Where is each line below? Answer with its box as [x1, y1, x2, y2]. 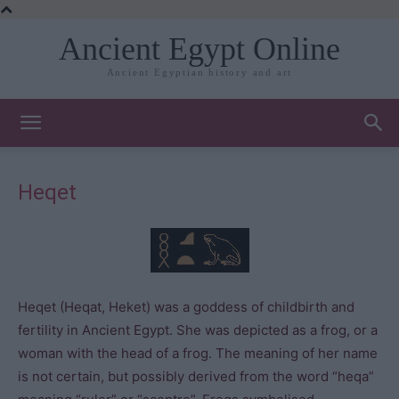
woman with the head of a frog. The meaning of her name [18, 345, 378, 362]
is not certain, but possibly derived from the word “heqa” [18, 368, 374, 385]
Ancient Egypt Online [59, 31, 340, 68]
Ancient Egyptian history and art [106, 67, 293, 78]
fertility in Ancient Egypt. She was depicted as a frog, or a [18, 322, 378, 338]
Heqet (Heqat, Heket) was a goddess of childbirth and [18, 298, 354, 315]
